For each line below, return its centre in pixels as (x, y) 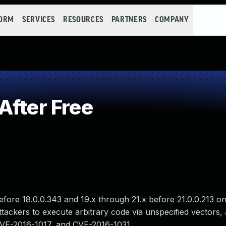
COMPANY (172, 20)
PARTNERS (129, 20)
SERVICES (39, 20)
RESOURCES (83, 20)
